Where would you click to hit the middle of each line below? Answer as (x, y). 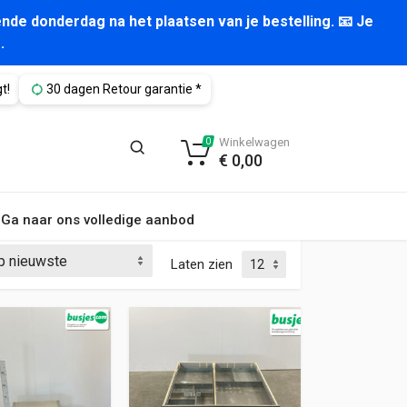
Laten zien (202, 264)
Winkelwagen (254, 142)
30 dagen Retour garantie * (124, 89)
